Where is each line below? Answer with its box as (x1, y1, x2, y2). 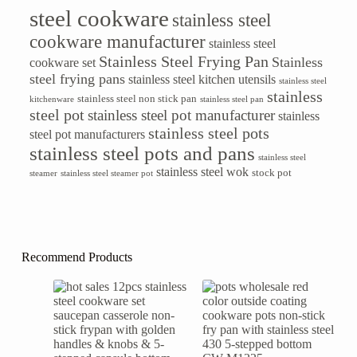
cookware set (29, 55, 96, 69)
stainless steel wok (155, 164, 249, 178)
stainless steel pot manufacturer (87, 106, 275, 124)
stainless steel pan (199, 94, 264, 104)
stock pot (251, 166, 292, 178)
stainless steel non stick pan (76, 92, 197, 104)
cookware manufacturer (29, 31, 206, 52)
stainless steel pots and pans (29, 142, 255, 164)
